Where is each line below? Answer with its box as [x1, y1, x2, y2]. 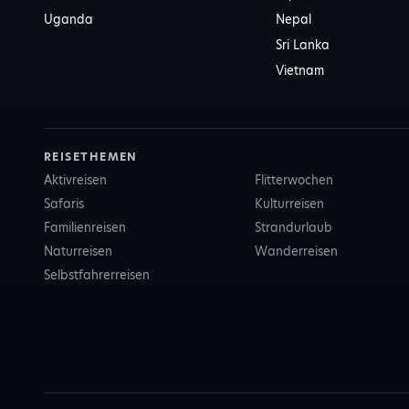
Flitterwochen [254, 172, 333, 188]
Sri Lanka [276, 37, 330, 53]
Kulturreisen [254, 195, 324, 212]
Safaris [44, 195, 84, 212]
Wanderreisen [254, 243, 338, 259]
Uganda [44, 11, 93, 27]
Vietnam [276, 62, 325, 79]
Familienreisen [44, 219, 126, 236]
